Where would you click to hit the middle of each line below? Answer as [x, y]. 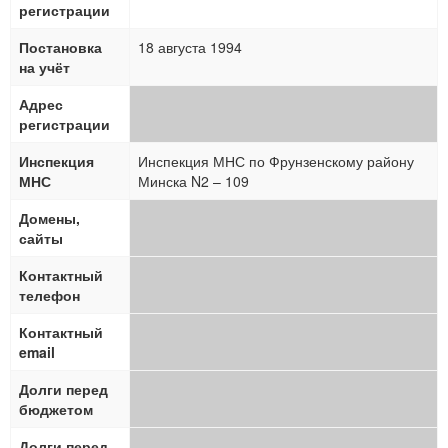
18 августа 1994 [190, 47]
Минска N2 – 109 [193, 181]
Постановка [60, 47]
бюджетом [56, 409]
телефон [49, 295]
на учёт [44, 67]
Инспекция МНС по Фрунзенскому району [276, 161]
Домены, [49, 218]
